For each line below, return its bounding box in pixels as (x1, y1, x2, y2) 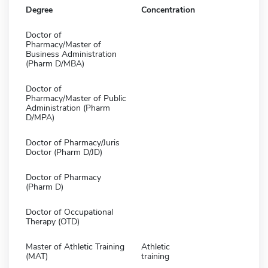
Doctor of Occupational (26, 206, 113, 218)
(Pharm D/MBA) (26, 57, 84, 69)
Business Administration (26, 48, 117, 60)
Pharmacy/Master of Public (26, 92, 126, 104)
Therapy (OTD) (26, 215, 80, 227)
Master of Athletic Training (26, 240, 124, 252)
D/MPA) (26, 111, 54, 123)
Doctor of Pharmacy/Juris (26, 136, 120, 148)
